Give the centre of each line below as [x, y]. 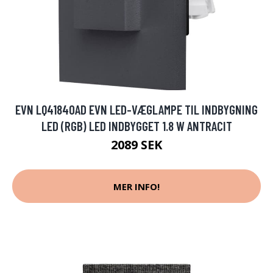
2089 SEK [136, 145]
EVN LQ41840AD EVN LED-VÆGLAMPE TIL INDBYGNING [136, 109]
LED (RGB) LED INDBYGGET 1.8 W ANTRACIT [136, 126]
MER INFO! [136, 186]
